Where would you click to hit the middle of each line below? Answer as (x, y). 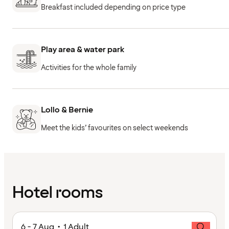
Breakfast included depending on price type (113, 7)
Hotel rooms (58, 193)
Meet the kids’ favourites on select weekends (114, 128)
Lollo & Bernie (67, 110)
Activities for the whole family (89, 67)
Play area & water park (83, 49)
